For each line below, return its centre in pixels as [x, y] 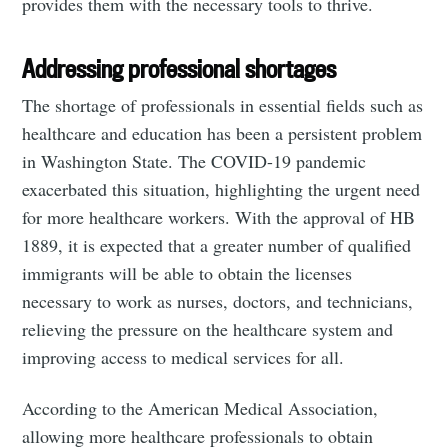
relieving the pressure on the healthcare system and [208, 329]
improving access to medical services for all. [183, 357]
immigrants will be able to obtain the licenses [187, 273]
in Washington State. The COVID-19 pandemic [194, 161]
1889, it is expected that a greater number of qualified [217, 245]
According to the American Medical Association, [200, 408]
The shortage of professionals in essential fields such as [223, 105]
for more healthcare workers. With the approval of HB [219, 217]
